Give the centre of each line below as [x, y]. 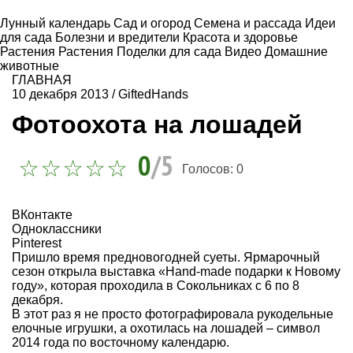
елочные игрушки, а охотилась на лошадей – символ [166, 329]
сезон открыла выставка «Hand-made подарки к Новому [176, 272]
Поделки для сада [171, 52]
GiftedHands [153, 94]
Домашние [296, 52]
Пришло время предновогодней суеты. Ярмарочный [166, 258]
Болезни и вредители [119, 37]
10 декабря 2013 [60, 94]
